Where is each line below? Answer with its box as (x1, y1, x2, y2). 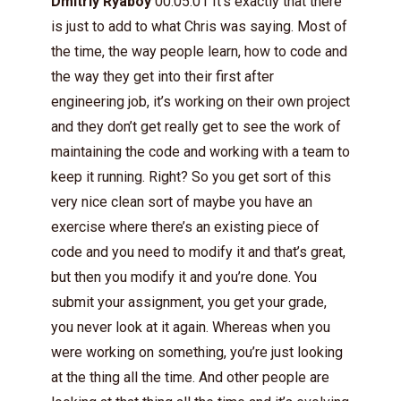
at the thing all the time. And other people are (51, 369, 329, 386)
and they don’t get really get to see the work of (51, 118, 341, 135)
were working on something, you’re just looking (51, 344, 343, 361)
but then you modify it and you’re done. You (51, 269, 317, 286)
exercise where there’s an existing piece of (51, 218, 320, 235)
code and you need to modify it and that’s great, (51, 243, 346, 260)
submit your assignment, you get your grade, (51, 294, 327, 311)
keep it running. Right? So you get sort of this (51, 168, 331, 185)
